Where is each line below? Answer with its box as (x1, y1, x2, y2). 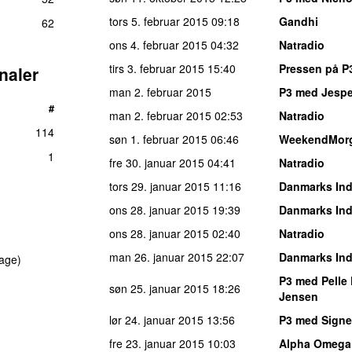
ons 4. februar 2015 (109, 36, 207, 53)
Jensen (279, 288, 318, 304)
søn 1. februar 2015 (109, 130, 207, 147)
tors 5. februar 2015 (109, 13, 208, 29)
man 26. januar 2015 (109, 248, 213, 265)
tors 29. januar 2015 (109, 178, 210, 194)
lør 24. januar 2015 (109, 311, 203, 328)
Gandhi (279, 13, 318, 29)
